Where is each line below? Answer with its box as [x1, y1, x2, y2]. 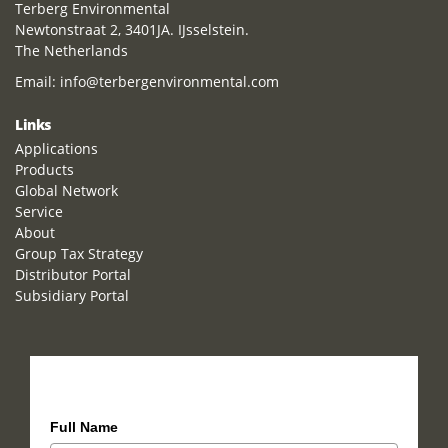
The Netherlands [15, 41, 128, 60]
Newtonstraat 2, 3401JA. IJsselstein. [15, 20, 249, 39]
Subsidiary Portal [15, 286, 129, 305]
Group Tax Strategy [15, 244, 143, 263]
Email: [15, 72, 60, 91]
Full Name [50, 419, 118, 435]
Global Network [15, 181, 118, 200]
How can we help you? [50, 374, 232, 397]
